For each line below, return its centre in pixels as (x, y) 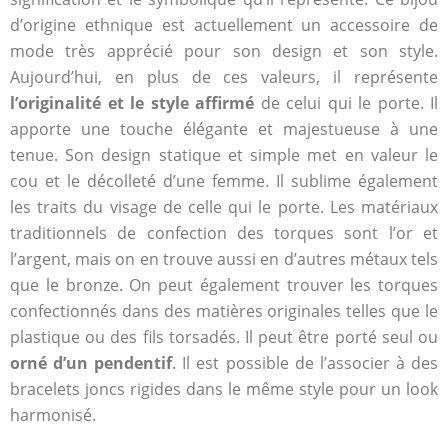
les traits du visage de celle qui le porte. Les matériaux (224, 206)
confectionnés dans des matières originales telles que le (224, 310)
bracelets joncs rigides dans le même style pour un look (224, 388)
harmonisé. (53, 414)
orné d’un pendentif (91, 362)
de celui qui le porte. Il (346, 102)
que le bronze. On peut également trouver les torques (224, 284)
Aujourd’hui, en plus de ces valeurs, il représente (224, 76)
